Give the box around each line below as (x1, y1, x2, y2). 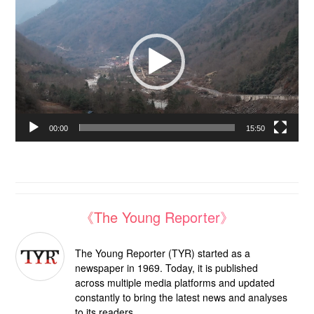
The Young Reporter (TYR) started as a (75, 245, 250, 260)
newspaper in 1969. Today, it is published (75, 260, 258, 275)
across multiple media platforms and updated (75, 275, 275, 289)
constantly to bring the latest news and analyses (75, 289, 287, 304)
